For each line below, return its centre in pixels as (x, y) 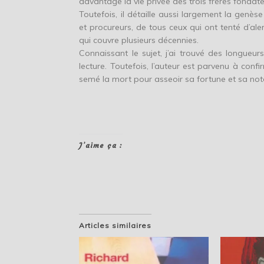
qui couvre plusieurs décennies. (139, 40)
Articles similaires (115, 225)
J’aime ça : (101, 145)
